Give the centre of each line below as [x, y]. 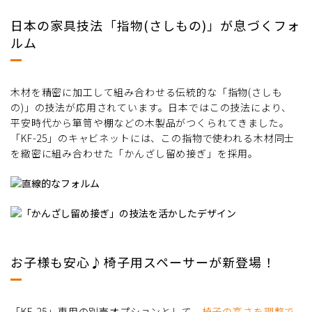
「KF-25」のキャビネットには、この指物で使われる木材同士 [153, 138]
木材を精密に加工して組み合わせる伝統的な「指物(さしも [147, 92]
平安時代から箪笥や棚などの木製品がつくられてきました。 [150, 123]
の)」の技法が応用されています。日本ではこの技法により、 [151, 108]
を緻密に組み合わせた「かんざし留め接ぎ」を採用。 [135, 154]
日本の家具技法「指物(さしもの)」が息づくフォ [155, 25]
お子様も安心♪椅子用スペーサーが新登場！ [143, 262]
